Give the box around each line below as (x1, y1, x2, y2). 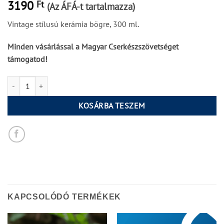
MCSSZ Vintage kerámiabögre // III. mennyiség (7, 76, 147, 86)
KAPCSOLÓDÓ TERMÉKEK (7, 192, 121, 201)
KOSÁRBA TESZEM (78, 100, 145, 111)
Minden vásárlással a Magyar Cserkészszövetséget (7, 41, 178, 52)
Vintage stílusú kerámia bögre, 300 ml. (7, 18, 139, 29)
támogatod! (7, 54, 49, 64)
